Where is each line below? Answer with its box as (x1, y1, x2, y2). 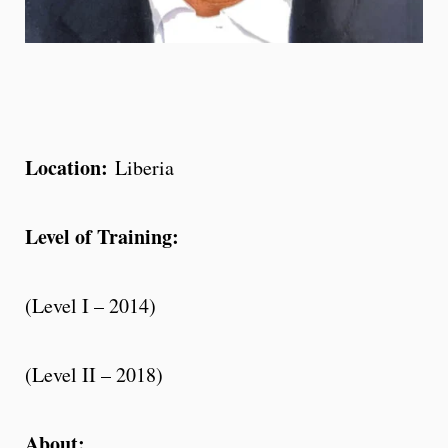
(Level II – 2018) (25, 360, 163, 388)
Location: (25, 152, 115, 182)
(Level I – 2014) (25, 291, 156, 319)
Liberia (115, 153, 174, 181)
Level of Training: (25, 221, 179, 251)
